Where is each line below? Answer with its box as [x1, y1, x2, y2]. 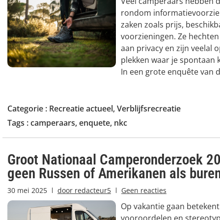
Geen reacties [121, 185, 166, 195]
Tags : [7, 117, 30, 128]
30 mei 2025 [7, 185, 47, 195]
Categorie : [7, 103, 49, 114]
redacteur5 [73, 185, 111, 195]
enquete [79, 117, 110, 128]
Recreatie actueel [49, 103, 113, 114]
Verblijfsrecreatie [117, 103, 181, 114]
